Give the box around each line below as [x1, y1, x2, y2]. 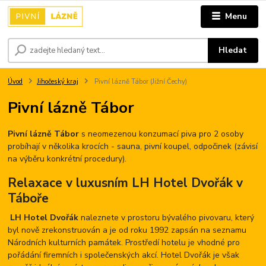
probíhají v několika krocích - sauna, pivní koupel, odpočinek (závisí [8, 140, 258, 152]
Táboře [8, 190, 49, 207]
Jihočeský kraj [37, 77, 78, 86]
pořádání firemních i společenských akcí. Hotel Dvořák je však [8, 249, 240, 261]
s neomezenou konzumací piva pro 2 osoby [79, 128, 244, 140]
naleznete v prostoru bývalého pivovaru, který [78, 212, 255, 224]
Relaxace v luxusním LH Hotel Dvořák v [8, 175, 243, 192]
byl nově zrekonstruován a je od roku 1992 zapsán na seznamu [8, 224, 247, 236]
